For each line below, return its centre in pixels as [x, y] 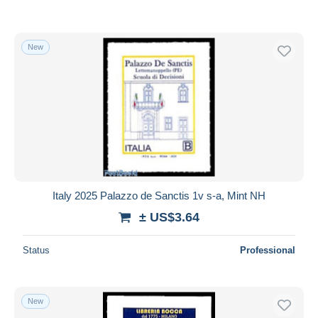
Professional [268, 250]
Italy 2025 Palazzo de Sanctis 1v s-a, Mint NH [159, 195]
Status [36, 250]
